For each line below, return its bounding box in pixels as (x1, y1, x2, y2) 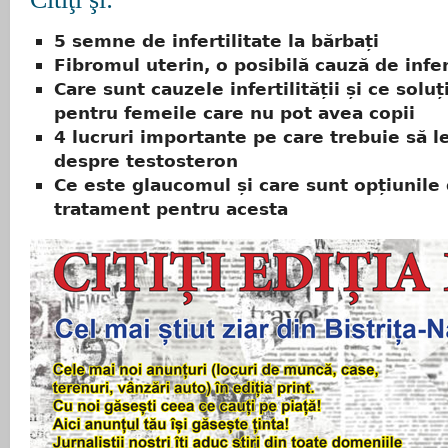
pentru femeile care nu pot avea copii (54, 103, 415, 124)
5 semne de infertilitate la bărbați (54, 31, 379, 52)
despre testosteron (54, 151, 238, 172)
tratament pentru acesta (54, 199, 288, 220)
